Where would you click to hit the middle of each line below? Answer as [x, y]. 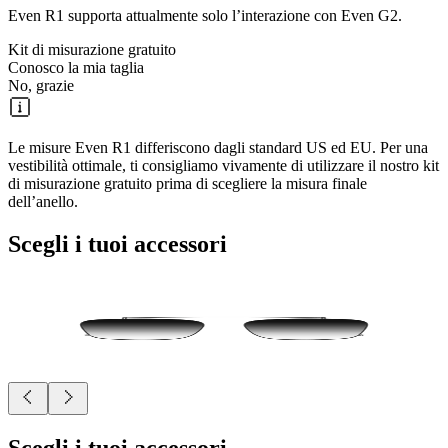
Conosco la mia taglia [76, 68]
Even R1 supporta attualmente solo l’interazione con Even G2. [205, 16]
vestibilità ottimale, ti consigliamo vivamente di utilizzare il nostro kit [223, 166]
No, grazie [41, 86]
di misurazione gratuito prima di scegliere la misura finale [187, 184]
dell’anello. [43, 202]
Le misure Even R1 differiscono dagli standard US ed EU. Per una [218, 148]
